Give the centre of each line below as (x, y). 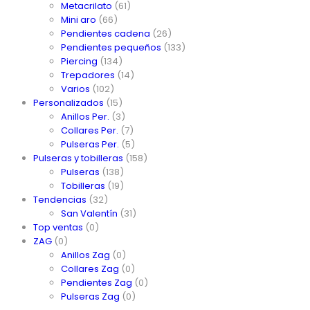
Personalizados (69, 102)
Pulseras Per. (90, 144)
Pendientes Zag (97, 282)
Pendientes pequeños (111, 47)
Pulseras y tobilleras (78, 158)
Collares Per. (90, 130)
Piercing (79, 61)
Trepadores (88, 75)
